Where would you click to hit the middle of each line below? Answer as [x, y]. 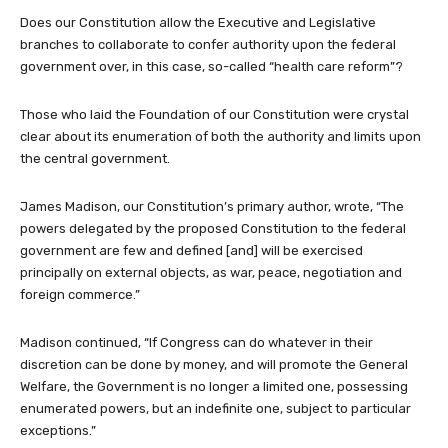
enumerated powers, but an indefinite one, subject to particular [215, 408]
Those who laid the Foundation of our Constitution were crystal [214, 114]
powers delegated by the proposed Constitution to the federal [213, 228]
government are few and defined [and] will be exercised [191, 250]
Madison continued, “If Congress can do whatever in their [196, 342]
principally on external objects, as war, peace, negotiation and [211, 272]
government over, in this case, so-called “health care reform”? [211, 66]
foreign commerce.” [80, 294]
